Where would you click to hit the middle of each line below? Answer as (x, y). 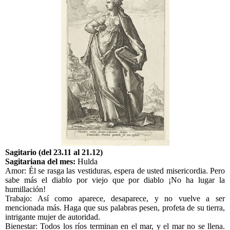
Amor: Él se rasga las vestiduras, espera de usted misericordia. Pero (115, 171)
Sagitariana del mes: (41, 162)
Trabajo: (21, 199)
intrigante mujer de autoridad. (53, 217)
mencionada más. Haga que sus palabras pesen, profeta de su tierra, (115, 208)
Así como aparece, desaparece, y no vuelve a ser (131, 199)
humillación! (25, 189)
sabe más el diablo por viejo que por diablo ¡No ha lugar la (115, 180)
